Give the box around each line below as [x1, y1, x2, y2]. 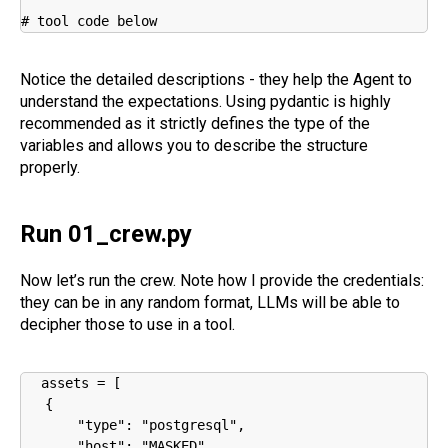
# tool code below [21, 12, 157, 29]
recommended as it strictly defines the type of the [20, 113, 370, 133]
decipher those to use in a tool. [20, 314, 235, 334]
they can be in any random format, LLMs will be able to [20, 292, 400, 312]
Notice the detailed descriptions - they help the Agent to [20, 69, 412, 89]
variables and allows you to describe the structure [20, 135, 368, 155]
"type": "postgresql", [21, 416, 245, 433]
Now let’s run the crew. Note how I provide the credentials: [20, 270, 424, 290]
